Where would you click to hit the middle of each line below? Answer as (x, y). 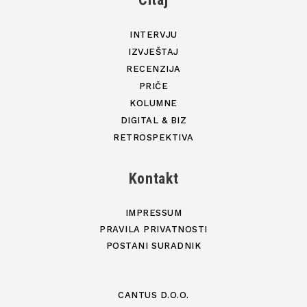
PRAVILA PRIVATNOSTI (153, 229)
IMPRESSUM (153, 212)
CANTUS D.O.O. (153, 295)
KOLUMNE (153, 103)
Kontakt (153, 178)
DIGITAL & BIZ (153, 120)
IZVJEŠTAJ (153, 51)
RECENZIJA (153, 69)
